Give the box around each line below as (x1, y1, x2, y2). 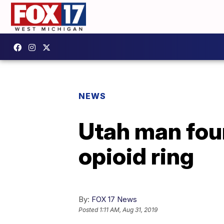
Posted (78, 205, 99, 213)
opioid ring (78, 141, 194, 170)
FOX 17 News (91, 194, 137, 204)
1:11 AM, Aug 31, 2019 (99, 205, 157, 213)
